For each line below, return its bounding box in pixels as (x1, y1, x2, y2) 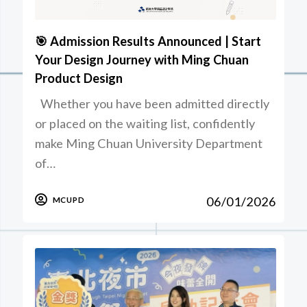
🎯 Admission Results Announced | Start (35, 34, 262, 49)
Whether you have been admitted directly (35, 96, 270, 112)
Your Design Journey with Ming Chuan (35, 52, 249, 68)
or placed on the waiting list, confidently (35, 116, 256, 132)
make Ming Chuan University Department (35, 136, 263, 151)
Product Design (35, 71, 123, 86)
